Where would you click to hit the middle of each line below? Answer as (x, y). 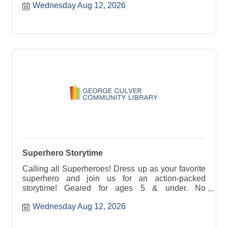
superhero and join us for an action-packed (114, 179)
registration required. (60, 198)
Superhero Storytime (63, 153)
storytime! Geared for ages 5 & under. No (114, 188)
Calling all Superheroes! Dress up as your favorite (114, 169)
